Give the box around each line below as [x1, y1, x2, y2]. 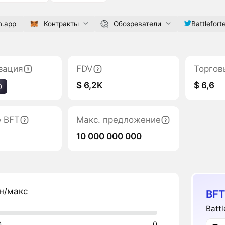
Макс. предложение [76, 114, 161, 125]
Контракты [43, 19, 79, 28]
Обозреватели [113, 19, 161, 28]
